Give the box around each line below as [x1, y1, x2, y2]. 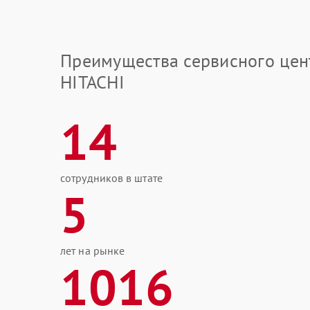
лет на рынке [60, 244, 125, 257]
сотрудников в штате [60, 171, 163, 185]
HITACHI [60, 71, 125, 93]
